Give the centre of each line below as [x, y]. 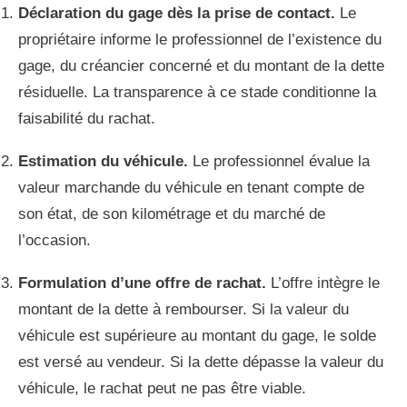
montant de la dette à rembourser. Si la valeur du [184, 310]
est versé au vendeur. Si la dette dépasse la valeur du [201, 362]
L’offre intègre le [323, 283]
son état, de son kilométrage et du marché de [172, 214]
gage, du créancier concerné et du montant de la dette [201, 66]
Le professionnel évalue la [279, 162]
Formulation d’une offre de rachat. [142, 283]
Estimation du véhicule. [103, 162]
